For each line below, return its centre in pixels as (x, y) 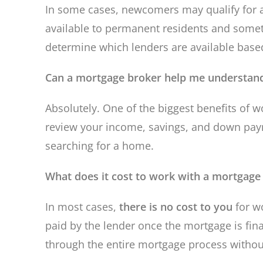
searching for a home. (100, 146)
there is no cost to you (176, 207)
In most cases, (82, 207)
